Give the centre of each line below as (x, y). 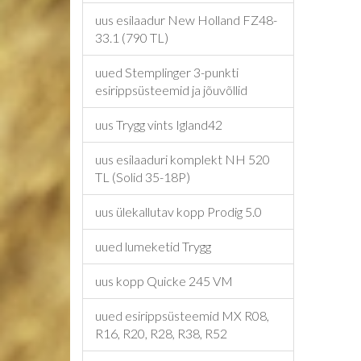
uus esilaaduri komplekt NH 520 (183, 159)
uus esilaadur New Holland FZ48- (186, 20)
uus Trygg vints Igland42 (159, 124)
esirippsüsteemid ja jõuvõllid (171, 90)
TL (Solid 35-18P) (143, 177)
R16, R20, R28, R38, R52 (161, 333)
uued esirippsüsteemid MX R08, (182, 315)
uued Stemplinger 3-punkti (167, 72)
